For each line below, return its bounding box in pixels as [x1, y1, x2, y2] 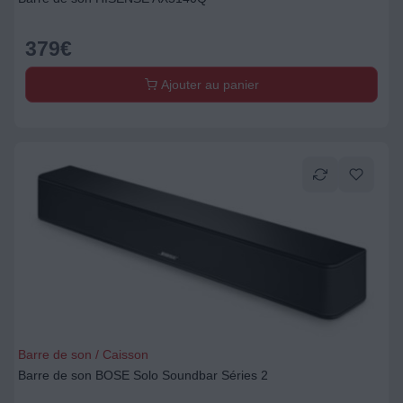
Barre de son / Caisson [18, 347, 148, 362]
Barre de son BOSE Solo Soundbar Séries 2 [18, 368, 268, 382]
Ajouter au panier [157, 77, 259, 92]
